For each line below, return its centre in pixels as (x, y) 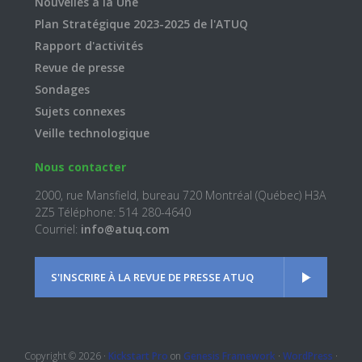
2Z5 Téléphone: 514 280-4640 (112, 213)
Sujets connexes (80, 112)
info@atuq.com (125, 229)
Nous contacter (80, 167)
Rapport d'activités (88, 46)
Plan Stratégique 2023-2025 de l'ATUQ (141, 24)
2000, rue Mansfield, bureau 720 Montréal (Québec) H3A (180, 196)
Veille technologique (92, 133)
